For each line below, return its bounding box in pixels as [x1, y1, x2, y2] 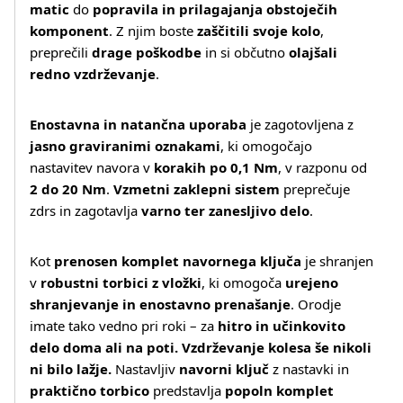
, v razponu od [278, 158, 367, 176]
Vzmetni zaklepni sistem [113, 180, 280, 198]
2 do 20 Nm [30, 180, 106, 198]
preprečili [30, 43, 92, 61]
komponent [30, 22, 109, 40]
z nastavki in [269, 360, 349, 378]
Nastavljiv [112, 360, 179, 378]
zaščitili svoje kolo [197, 22, 320, 40]
